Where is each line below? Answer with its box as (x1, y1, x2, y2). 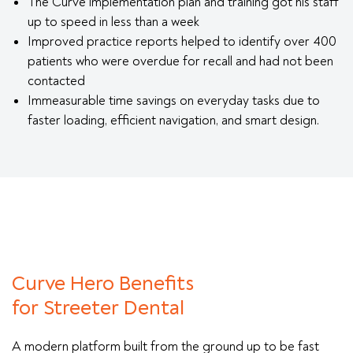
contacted (28, 72, 85, 89)
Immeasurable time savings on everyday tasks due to (28, 91, 320, 109)
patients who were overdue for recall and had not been (28, 52, 333, 69)
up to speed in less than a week (28, 13, 199, 30)
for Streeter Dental (12, 295, 184, 321)
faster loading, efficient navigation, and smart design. (28, 111, 319, 128)
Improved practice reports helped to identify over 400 (28, 32, 336, 50)
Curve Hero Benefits (12, 271, 199, 296)
